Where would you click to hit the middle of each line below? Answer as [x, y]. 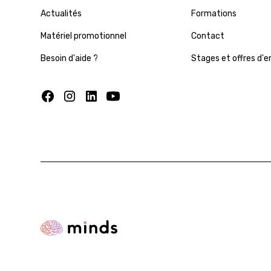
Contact [207, 36]
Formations [214, 13]
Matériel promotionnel [84, 36]
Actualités [61, 13]
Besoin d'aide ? [70, 58]
